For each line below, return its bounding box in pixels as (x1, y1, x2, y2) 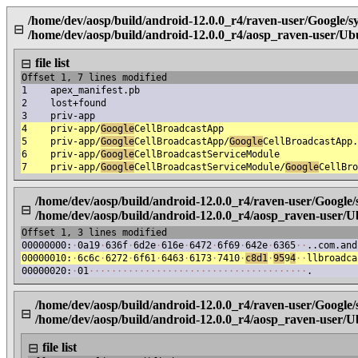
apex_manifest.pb (50, 85, 140, 96)
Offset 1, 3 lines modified (22, 227, 167, 238)
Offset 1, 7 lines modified (22, 72, 167, 83)
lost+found (50, 97, 106, 109)
